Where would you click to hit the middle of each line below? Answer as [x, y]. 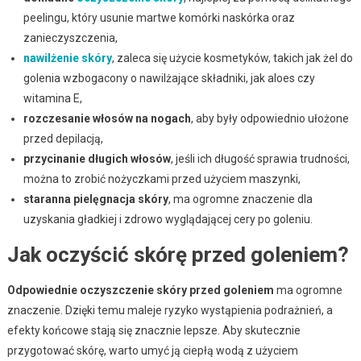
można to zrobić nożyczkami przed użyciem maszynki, [162, 178]
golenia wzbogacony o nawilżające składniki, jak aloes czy [169, 78]
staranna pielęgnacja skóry [95, 199]
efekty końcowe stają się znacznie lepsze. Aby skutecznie [154, 330]
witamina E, [52, 98]
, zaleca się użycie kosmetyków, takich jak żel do [232, 58]
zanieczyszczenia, [70, 37]
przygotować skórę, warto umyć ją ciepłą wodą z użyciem [152, 350]
